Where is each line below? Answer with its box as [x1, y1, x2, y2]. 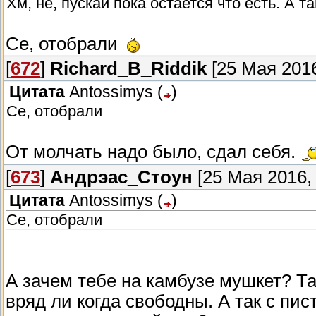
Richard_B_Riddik [50, 59, 207, 79]
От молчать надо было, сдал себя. [6, 142, 300, 162]
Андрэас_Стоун [50, 167, 193, 188]
